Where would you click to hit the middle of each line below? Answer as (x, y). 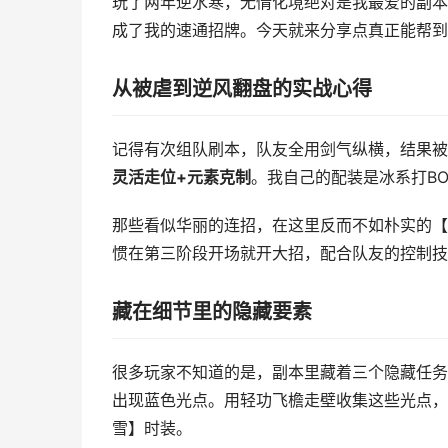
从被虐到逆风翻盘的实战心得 (242, 89)
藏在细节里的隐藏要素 (212, 312)
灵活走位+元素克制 (181, 177)
